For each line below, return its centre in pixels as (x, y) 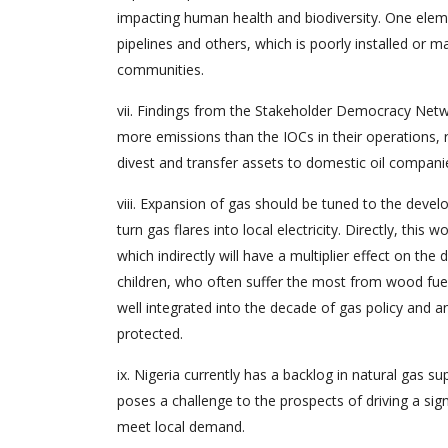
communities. (160, 69)
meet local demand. (181, 426)
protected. (150, 333)
